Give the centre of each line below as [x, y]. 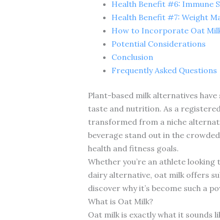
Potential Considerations [158, 43]
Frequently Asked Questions [164, 70]
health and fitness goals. [133, 148]
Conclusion [132, 57]
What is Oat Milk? [120, 201]
